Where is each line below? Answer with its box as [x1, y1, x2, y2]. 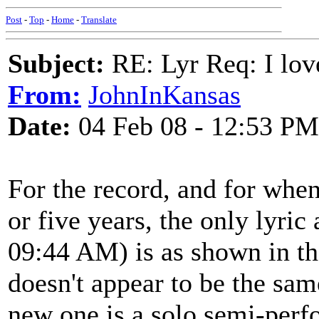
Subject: [8, 48, 105, 78]
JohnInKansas [88, 80, 241, 110]
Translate [81, 14, 117, 25]
